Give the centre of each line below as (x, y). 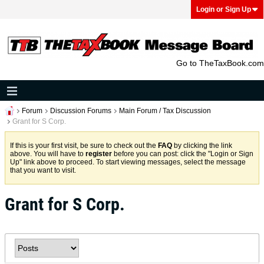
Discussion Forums (81, 111)
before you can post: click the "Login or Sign (183, 154)
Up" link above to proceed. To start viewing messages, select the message (128, 162)
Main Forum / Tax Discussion (165, 111)
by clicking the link (202, 146)
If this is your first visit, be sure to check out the (84, 146)
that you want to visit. (43, 170)
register (99, 154)
